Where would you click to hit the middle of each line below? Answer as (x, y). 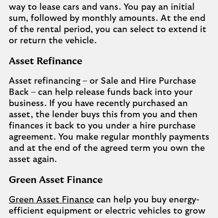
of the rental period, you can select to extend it (108, 30)
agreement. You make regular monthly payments (109, 137)
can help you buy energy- (147, 200)
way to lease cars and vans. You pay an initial (102, 7)
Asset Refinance (45, 61)
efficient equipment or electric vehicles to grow (107, 211)
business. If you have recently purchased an (98, 104)
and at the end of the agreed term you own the (107, 148)
